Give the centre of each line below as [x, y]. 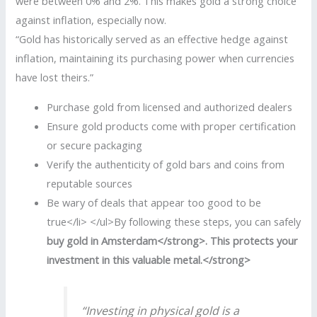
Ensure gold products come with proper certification [172, 126]
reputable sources [90, 183]
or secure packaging [95, 145]
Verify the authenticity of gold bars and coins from [166, 164]
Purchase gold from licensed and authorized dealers [170, 106]
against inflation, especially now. [91, 20]
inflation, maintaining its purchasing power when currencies [155, 58]
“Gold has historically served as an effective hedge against [152, 39]
